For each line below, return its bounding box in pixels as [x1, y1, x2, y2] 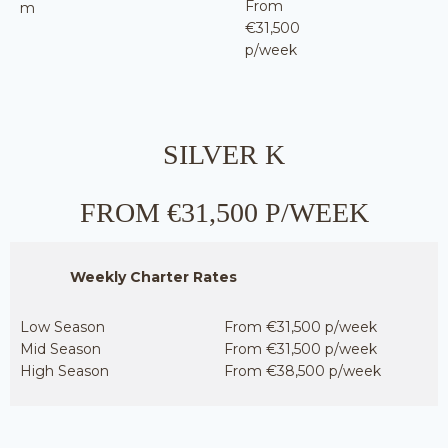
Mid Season [20, 340, 101, 358]
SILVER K [163, 139, 285, 170]
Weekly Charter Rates [70, 268, 237, 286]
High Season [20, 362, 109, 380]
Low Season [20, 318, 105, 336]
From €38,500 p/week [224, 362, 381, 380]
